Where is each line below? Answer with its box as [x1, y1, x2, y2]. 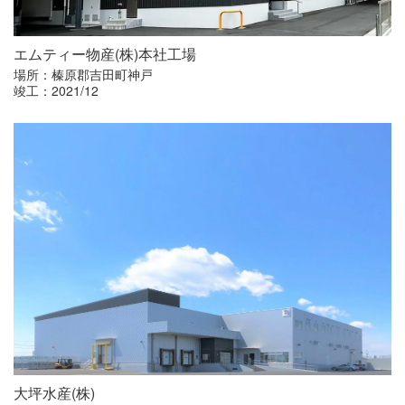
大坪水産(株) [14, 381, 95, 403]
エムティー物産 [14, 43, 115, 65]
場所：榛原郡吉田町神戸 [14, 65, 153, 84]
